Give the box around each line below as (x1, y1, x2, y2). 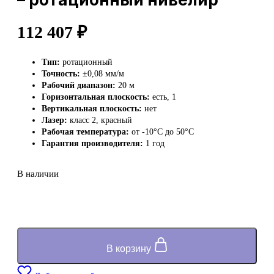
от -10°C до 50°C (129, 127, 194, 136)
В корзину (106, 243, 154, 254)
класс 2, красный (67, 115, 132, 125)
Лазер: (42, 115, 67, 125)
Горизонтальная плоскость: (42, 92, 150, 102)
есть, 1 (150, 92, 176, 102)
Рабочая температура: (42, 127, 129, 136)
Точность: (42, 68, 80, 78)
